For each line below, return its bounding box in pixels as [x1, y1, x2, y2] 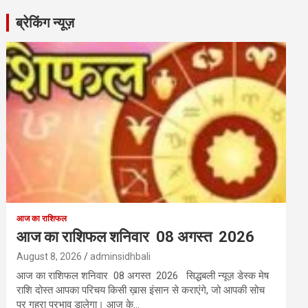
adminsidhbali [90, 251, 151, 263]
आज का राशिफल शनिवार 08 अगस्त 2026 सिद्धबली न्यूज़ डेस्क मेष [16, 269, 269, 283]
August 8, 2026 [16, 251, 82, 263]
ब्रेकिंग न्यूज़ [16, 14, 75, 32]
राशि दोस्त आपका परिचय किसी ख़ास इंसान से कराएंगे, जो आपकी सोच [16, 284, 265, 297]
